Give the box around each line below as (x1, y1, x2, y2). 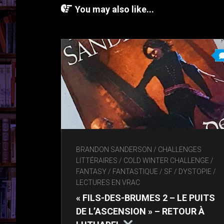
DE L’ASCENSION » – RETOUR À (76, 206, 204, 217)
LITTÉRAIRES (76, 156, 117, 165)
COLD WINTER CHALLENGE (123, 156, 209, 165)
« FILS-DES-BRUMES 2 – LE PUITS (76, 192, 215, 203)
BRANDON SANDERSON (76, 145, 152, 154)
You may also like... (75, 4, 154, 15)
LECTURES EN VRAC (76, 178, 140, 187)
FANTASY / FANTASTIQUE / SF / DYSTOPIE (76, 167, 211, 176)
